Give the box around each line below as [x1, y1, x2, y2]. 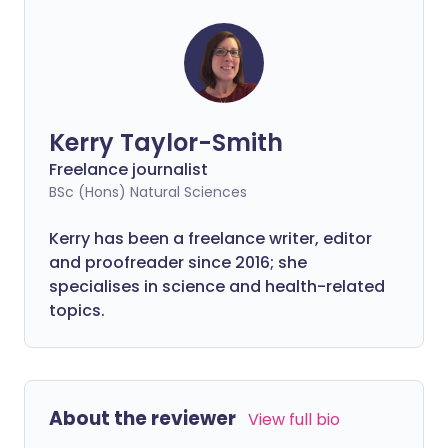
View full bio [248, 408, 340, 432]
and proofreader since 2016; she [49, 251, 307, 275]
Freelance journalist [49, 158, 208, 182]
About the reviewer [49, 405, 236, 433]
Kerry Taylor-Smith [49, 126, 283, 160]
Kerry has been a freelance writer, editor [49, 227, 372, 251]
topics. [49, 299, 105, 323]
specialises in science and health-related [49, 275, 385, 299]
